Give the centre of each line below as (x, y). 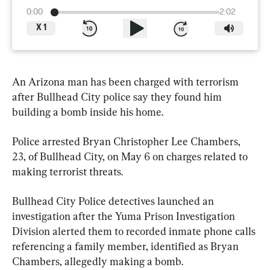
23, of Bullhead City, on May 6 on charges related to (131, 156)
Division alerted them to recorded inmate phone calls (135, 231)
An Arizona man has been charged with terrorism (127, 81)
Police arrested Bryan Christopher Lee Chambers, (127, 141)
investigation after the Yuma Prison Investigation (125, 216)
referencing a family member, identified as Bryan (127, 246)
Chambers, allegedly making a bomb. (98, 261)
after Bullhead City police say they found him (118, 96)
